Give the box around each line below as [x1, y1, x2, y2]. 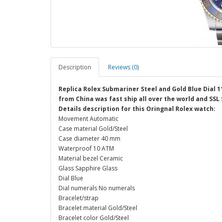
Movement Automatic [58, 114, 118, 123]
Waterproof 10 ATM [58, 144, 114, 153]
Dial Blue [58, 174, 83, 182]
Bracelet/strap [58, 194, 99, 202]
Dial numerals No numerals [58, 184, 135, 192]
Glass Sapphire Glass [58, 164, 117, 172]
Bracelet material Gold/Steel [58, 204, 137, 212]
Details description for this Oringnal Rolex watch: [58, 105, 216, 113]
